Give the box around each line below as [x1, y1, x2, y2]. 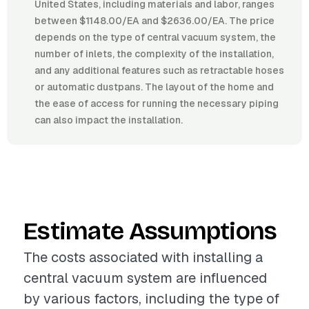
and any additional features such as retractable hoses [34, 64, 284, 77]
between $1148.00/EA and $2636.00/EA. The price [34, 14, 275, 27]
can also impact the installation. [34, 114, 183, 126]
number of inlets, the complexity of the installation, [34, 48, 274, 60]
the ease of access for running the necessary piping [34, 97, 279, 110]
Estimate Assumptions [23, 217, 277, 246]
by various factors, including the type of [23, 290, 279, 308]
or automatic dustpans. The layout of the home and [34, 81, 274, 93]
